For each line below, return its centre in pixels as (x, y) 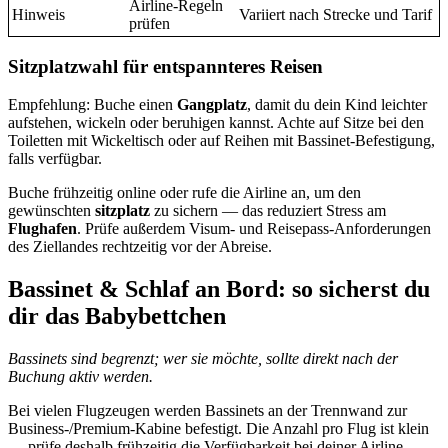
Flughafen (42, 229)
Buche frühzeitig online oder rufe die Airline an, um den (184, 193)
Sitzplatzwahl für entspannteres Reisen (165, 66)
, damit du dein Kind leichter (337, 105)
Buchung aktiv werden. (80, 377)
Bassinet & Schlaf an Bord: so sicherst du (219, 289)
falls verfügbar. (55, 159)
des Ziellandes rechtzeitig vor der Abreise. (140, 247)
